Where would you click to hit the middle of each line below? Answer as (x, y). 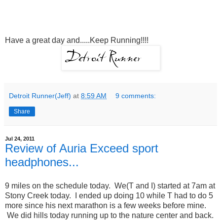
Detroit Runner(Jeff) (40, 96)
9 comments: (136, 96)
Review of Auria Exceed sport (82, 148)
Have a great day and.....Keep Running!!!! (77, 40)
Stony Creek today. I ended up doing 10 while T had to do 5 (109, 196)
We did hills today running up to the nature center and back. (109, 216)
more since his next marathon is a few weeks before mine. (106, 206)
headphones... (42, 162)
